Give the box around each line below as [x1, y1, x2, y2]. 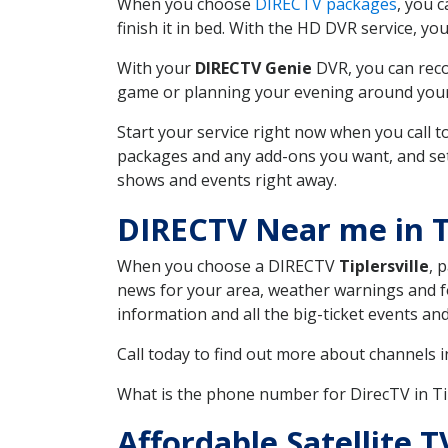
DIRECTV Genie [195, 56, 312, 79]
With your [117, 56, 195, 79]
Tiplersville [339, 254, 429, 277]
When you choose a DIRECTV [117, 254, 339, 277]
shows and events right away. [117, 168, 337, 191]
